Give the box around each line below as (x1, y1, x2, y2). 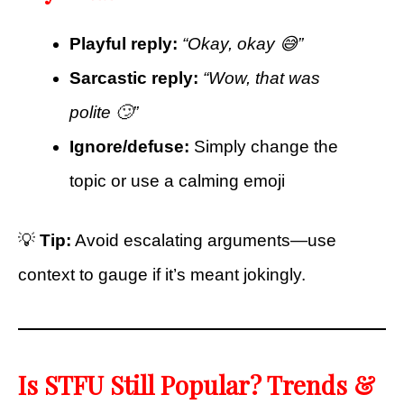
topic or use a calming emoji (69, 170, 285, 190)
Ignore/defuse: (69, 136, 189, 156)
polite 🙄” (69, 102, 138, 122)
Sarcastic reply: (69, 68, 198, 87)
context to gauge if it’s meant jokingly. (18, 265, 306, 285)
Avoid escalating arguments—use (71, 231, 336, 251)
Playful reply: (69, 33, 178, 53)
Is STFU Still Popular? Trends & (18, 368, 375, 402)
